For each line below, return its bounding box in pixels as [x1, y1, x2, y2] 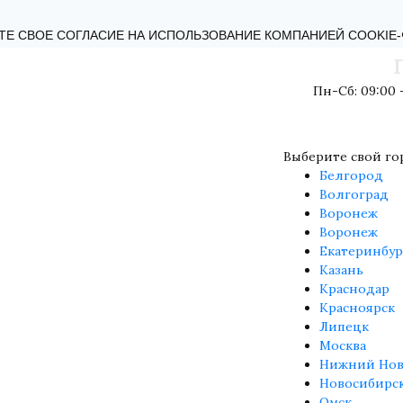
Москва [319, 337, 366, 354]
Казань [319, 262, 363, 278]
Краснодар [319, 281, 390, 297]
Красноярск [319, 300, 395, 316]
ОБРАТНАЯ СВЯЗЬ [91, 15, 207, 31]
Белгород [319, 167, 383, 184]
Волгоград [319, 186, 389, 202]
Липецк [319, 318, 369, 335]
